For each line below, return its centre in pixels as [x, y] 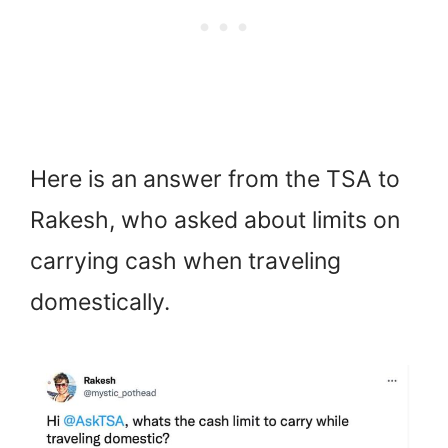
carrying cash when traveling [185, 261]
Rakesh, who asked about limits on [215, 220]
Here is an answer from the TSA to [215, 179]
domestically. [100, 302]
